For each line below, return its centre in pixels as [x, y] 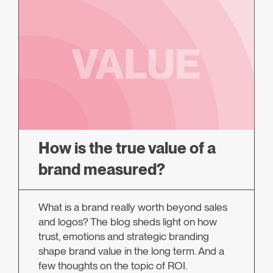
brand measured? [102, 169]
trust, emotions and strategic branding [124, 236]
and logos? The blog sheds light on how [128, 222]
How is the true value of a [127, 148]
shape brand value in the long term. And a [131, 251]
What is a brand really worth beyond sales [133, 207]
